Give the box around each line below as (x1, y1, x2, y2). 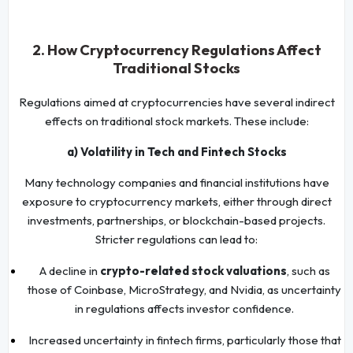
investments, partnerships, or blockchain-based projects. (28, 212, 325, 228)
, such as (286, 262, 330, 278)
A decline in (39, 262, 100, 278)
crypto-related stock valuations (99, 262, 287, 278)
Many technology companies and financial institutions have (24, 174, 329, 190)
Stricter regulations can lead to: (95, 231, 258, 247)
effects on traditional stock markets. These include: (44, 113, 309, 128)
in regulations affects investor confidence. (75, 300, 294, 316)
